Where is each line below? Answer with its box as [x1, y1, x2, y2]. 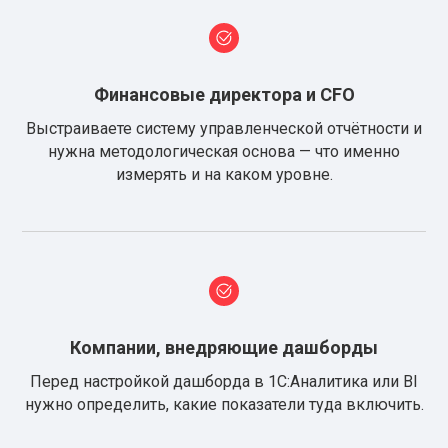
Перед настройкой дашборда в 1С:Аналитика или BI [30, 372, 418, 391]
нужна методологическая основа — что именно [48, 142, 400, 161]
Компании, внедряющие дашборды [70, 337, 378, 358]
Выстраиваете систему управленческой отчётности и [26, 119, 422, 138]
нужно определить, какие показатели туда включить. [24, 395, 424, 414]
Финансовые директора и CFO [93, 84, 355, 105]
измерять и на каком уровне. [115, 165, 333, 184]
